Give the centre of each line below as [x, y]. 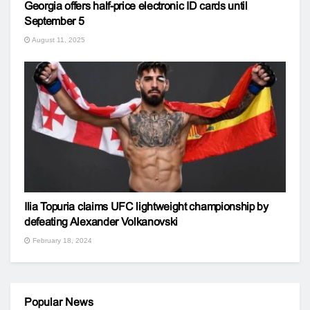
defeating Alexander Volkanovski [101, 221]
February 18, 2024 [61, 240]
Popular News [59, 302]
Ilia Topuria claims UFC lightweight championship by [146, 206]
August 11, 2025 [58, 39]
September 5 [54, 21]
